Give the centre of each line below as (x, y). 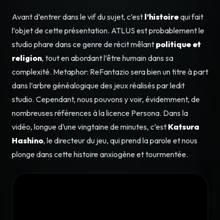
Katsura (184, 126)
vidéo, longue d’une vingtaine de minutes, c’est (90, 126)
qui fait (191, 16)
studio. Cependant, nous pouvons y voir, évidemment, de (106, 99)
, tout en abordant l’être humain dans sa (108, 58)
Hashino (27, 140)
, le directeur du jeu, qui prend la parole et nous (120, 140)
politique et (178, 44)
